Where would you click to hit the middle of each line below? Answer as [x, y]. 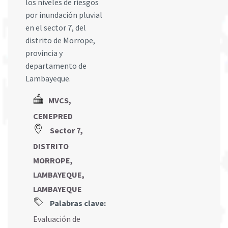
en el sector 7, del [56, 28]
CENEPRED [53, 116]
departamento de [56, 66]
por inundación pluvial [64, 15]
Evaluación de [57, 219]
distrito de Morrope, [60, 40]
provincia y [44, 53]
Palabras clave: [77, 203]
